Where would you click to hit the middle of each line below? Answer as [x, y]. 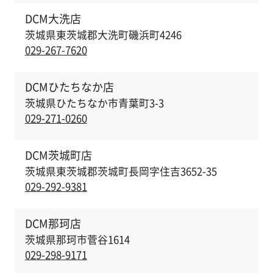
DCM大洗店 [53, 19]
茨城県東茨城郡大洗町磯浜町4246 [103, 34]
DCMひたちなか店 [69, 87]
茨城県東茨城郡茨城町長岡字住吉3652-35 [121, 171]
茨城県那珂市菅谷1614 [77, 239]
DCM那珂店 [53, 223]
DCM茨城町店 [58, 155]
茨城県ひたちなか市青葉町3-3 [94, 103]
